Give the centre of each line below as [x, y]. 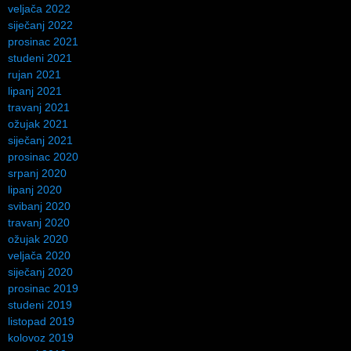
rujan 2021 [34, 75]
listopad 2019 [41, 322]
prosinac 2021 [43, 42]
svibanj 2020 [39, 206]
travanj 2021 [39, 108]
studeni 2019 [40, 305]
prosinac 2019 [43, 289]
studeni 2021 [40, 58]
